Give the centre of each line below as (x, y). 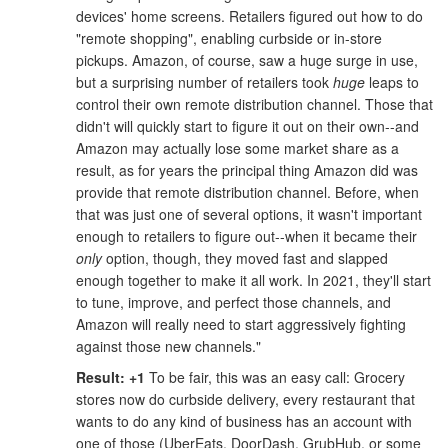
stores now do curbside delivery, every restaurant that (245, 398)
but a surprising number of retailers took (204, 82)
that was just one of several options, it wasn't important (249, 214)
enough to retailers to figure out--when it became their (246, 236)
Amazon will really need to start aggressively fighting (241, 324)
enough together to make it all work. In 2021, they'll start (253, 280)
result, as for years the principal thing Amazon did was (247, 170)
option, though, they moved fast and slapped (245, 258)
